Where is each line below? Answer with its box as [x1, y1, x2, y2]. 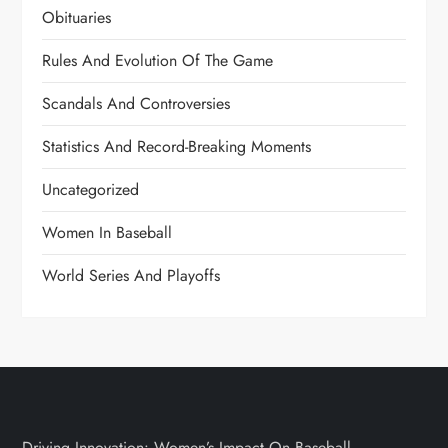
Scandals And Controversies [42, 91, 231, 115]
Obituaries [42, 5, 112, 29]
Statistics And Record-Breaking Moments [42, 134, 312, 158]
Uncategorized [42, 177, 140, 201]
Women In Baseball [42, 220, 173, 244]
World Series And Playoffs [42, 263, 221, 287]
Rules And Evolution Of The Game [42, 48, 274, 72]
